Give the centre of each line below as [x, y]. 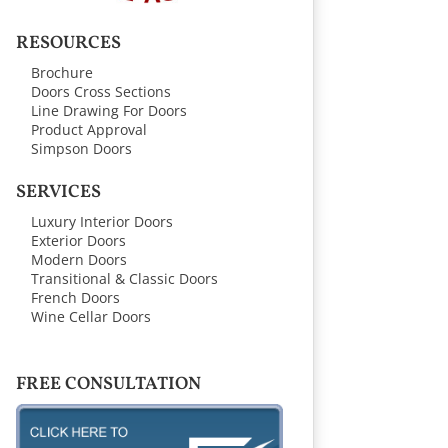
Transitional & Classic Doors [124, 279]
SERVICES [58, 193]
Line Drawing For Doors [108, 110]
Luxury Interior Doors [101, 222]
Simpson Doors [81, 148]
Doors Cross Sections [100, 91]
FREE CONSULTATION [108, 384]
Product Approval [88, 129]
